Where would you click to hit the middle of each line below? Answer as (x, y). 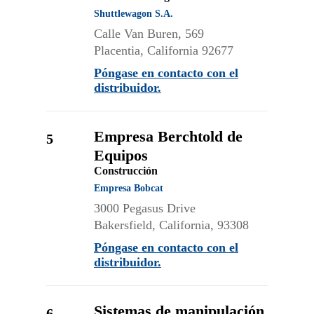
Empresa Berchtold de (168, 136)
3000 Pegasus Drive (145, 208)
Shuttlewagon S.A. (134, 14)
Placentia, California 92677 (164, 50)
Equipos (121, 155)
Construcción (126, 171)
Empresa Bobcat (129, 188)
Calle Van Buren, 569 (149, 34)
